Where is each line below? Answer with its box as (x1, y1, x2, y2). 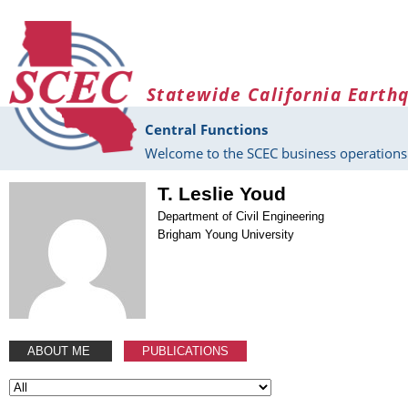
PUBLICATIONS (142, 343, 229, 358)
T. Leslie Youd (158, 182, 287, 205)
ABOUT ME (27, 343, 94, 358)
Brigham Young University (158, 227, 295, 241)
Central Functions (145, 120, 268, 139)
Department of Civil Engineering (158, 209, 325, 223)
